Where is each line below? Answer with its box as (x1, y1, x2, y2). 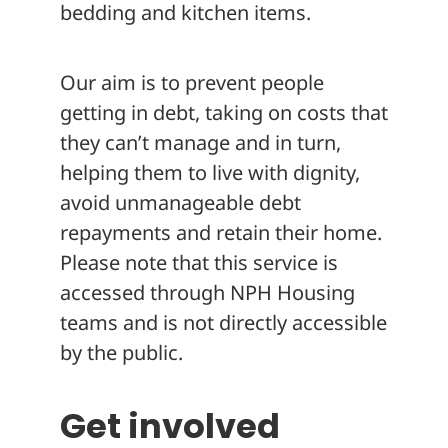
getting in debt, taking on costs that (60, 98, 388, 126)
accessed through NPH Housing (60, 278, 355, 306)
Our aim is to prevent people (60, 68, 324, 96)
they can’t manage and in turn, (60, 128, 341, 156)
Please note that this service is (60, 248, 338, 276)
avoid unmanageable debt (60, 188, 301, 216)
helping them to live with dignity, (60, 158, 360, 186)
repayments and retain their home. (60, 218, 382, 246)
